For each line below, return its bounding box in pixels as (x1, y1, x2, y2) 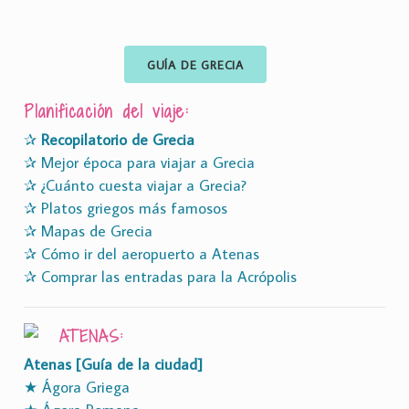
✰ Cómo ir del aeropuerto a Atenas (24, 243, 259, 264)
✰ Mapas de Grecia (24, 220, 152, 241)
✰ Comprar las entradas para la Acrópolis (24, 266, 297, 287)
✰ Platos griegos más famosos (24, 197, 227, 218)
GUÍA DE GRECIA (146, 57, 245, 72)
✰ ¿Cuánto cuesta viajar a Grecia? (24, 174, 246, 195)
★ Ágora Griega (24, 376, 130, 397)
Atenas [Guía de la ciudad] (24, 353, 203, 374)
